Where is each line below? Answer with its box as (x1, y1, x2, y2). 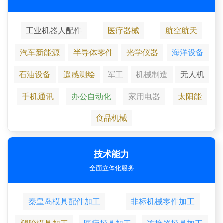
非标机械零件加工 (131, 195, 195, 207)
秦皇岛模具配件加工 (28, 195, 100, 207)
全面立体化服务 (89, 163, 134, 173)
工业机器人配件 (26, 24, 82, 36)
